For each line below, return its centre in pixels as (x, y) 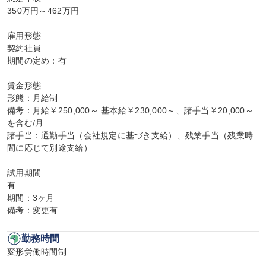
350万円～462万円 (43, 11)
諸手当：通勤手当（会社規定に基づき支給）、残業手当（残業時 (130, 135)
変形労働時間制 (37, 252)
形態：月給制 (33, 98)
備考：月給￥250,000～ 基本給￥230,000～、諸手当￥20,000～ (130, 110)
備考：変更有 (33, 210)
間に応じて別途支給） (50, 148)
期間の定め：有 (37, 61)
